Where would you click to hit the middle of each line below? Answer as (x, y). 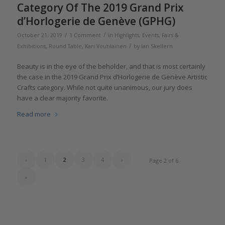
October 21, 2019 (39, 35)
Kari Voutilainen (105, 46)
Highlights (127, 35)
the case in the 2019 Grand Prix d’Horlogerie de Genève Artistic (112, 77)
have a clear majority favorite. (62, 98)
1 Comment (85, 35)
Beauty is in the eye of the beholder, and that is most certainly (111, 67)
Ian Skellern (157, 46)
